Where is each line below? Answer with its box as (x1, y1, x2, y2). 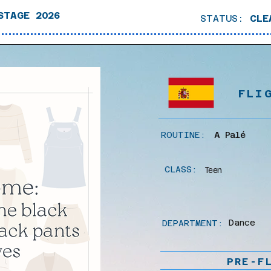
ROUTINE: (161, 129, 211, 140)
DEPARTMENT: (162, 218, 223, 228)
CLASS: (165, 164, 197, 174)
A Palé (214, 129, 245, 140)
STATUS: (200, 12, 250, 24)
